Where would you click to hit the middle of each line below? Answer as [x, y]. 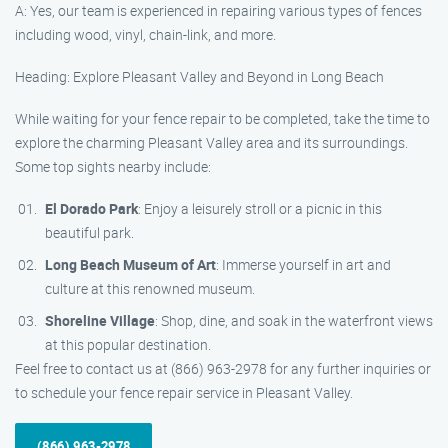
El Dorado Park [91, 208]
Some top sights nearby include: [113, 166]
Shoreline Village [100, 320]
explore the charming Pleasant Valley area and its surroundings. [211, 142]
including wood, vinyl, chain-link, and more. [145, 34]
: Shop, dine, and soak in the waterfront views [294, 320]
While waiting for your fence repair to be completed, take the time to [222, 118]
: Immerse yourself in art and [303, 264]
